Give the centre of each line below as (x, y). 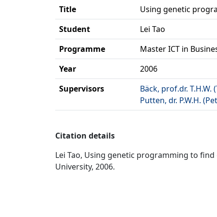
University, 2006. (85, 167)
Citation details (85, 136)
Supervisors (82, 89)
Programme (82, 49)
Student (75, 29)
